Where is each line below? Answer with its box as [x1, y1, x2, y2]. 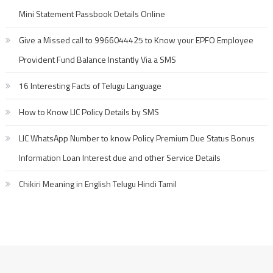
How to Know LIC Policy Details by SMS [18, 105, 159, 118]
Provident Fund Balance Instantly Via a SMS [18, 53, 176, 66]
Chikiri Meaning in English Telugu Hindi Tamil [18, 177, 177, 190]
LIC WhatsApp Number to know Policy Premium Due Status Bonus [18, 132, 255, 144]
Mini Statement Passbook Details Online [18, 7, 165, 20]
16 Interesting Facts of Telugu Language [18, 79, 161, 92]
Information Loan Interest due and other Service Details [18, 151, 221, 164]
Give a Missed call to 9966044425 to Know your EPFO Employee [18, 34, 253, 46]
